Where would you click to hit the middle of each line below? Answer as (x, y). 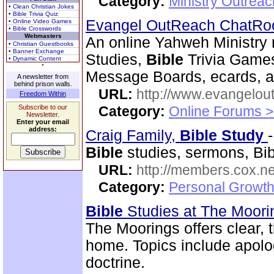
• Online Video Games (40, 21)
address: (43, 129)
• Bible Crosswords (35, 28)
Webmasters (43, 36)
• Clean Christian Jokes (41, 6)
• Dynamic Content (35, 58)
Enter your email (43, 122)
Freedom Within (43, 94)
